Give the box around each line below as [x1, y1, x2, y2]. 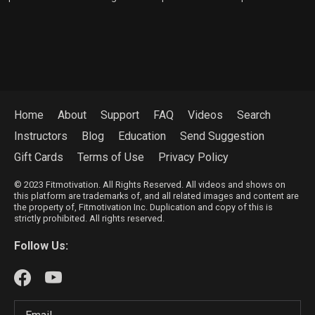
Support [101, 108, 139, 122]
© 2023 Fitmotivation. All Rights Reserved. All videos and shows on [14, 179, 285, 190]
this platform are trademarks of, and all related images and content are [14, 190, 299, 201]
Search [237, 108, 271, 122]
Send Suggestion [180, 129, 264, 143]
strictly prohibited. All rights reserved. [14, 212, 165, 224]
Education [118, 129, 166, 143]
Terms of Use [77, 150, 144, 164]
